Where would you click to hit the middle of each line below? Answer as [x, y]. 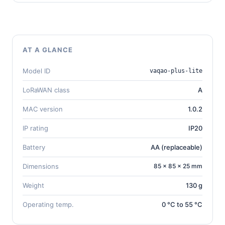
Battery [34, 147]
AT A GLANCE [48, 49]
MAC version [43, 109]
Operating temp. [48, 204]
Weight [33, 185]
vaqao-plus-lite [176, 71]
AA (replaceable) [177, 147]
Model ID [36, 71]
